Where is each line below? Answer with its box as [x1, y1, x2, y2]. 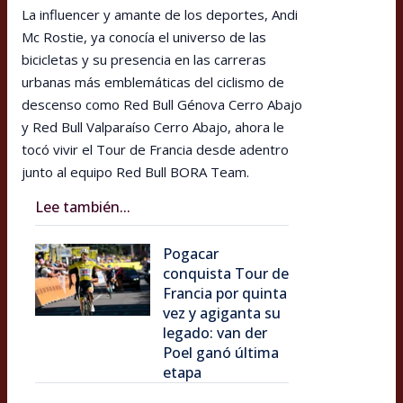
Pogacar [163, 243, 219, 264]
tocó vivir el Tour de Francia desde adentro [22, 139, 289, 158]
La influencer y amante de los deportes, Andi [22, 4, 298, 23]
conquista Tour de [163, 263, 289, 283]
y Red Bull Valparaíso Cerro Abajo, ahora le [22, 117, 284, 136]
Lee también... [35, 196, 130, 217]
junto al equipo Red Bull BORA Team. [22, 162, 249, 181]
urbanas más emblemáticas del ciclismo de [22, 72, 284, 91]
